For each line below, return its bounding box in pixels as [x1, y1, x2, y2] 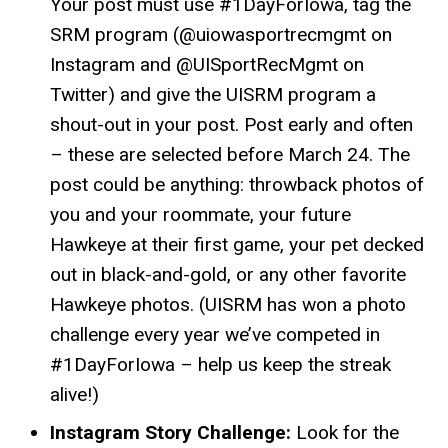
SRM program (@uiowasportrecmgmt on [50, 23, 392, 47]
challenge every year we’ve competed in [50, 323, 380, 347]
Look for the [291, 421, 399, 445]
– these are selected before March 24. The [50, 143, 410, 167]
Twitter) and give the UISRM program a [50, 83, 376, 107]
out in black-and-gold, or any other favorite [50, 263, 406, 287]
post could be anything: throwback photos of [50, 173, 424, 197]
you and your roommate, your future [50, 203, 351, 227]
